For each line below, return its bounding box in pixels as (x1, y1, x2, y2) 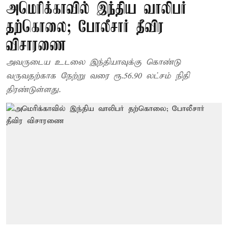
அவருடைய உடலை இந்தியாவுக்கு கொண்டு (6, 57, 181, 68)
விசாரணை (6, 37, 66, 55)
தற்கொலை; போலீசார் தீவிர (6, 19, 164, 37)
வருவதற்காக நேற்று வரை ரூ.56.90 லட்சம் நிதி (6, 71, 189, 81)
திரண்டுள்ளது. (6, 84, 61, 95)
